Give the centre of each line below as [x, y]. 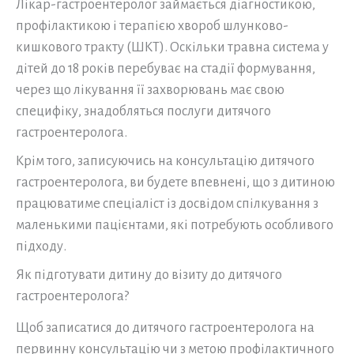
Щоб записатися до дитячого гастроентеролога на [165, 328]
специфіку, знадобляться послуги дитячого [143, 111]
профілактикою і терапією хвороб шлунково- [152, 26]
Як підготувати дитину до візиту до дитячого [149, 275]
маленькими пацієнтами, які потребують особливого [175, 225]
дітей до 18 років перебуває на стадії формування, [166, 69]
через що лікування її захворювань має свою [150, 90]
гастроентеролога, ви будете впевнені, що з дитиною [175, 183]
